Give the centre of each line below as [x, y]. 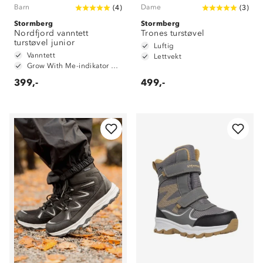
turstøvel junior [45, 43]
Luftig [164, 46]
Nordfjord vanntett [51, 33]
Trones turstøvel [173, 33]
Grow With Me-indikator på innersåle [115, 66]
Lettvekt [168, 56]
